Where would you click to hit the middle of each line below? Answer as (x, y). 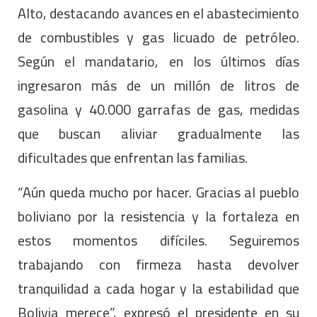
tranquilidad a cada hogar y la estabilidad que (158, 289)
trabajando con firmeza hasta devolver (158, 265)
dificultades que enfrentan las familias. (133, 158)
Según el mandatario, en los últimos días (158, 62)
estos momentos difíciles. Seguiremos (158, 241)
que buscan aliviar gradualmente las (158, 134)
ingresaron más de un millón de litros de (158, 86)
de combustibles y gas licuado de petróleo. (158, 38)
